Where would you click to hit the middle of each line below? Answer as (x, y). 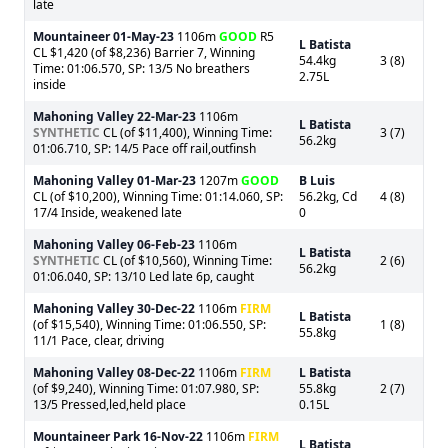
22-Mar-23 (166, 116)
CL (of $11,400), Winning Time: (186, 132)
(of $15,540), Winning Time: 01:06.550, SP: (149, 324)
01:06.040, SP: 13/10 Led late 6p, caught (143, 276)
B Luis (317, 180)
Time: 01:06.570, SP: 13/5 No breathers (141, 68)
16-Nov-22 (173, 436)
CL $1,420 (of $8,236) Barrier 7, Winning (144, 52)
